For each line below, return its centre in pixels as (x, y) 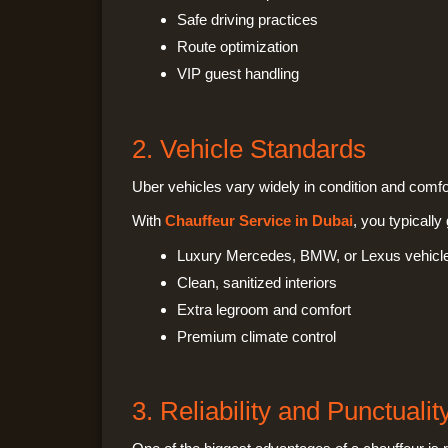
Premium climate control (256, 336)
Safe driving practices (247, 20)
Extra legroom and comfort (264, 309)
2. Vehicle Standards (249, 148)
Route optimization (237, 47)
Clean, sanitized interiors (257, 282)
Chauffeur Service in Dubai (259, 221)
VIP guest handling (238, 74)
